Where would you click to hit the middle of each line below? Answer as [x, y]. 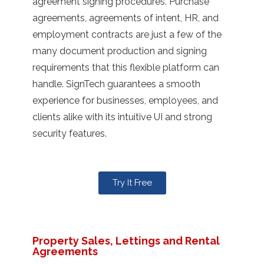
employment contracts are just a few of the [127, 34]
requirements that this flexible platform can [126, 67]
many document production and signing [120, 51]
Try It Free [132, 182]
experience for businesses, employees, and [125, 100]
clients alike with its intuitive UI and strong [122, 117]
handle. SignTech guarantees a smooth [116, 84]
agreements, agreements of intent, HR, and [126, 18]
